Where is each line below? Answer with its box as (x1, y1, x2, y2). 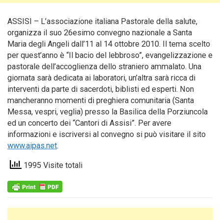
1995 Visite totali (22, 161, 82, 170)
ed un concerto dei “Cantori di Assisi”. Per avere (7, 118, 171, 128)
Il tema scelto (161, 39, 210, 49)
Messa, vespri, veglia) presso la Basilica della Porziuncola (7, 107, 208, 116)
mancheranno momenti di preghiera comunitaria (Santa (7, 96, 194, 105)
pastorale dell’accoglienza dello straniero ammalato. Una (7, 62, 201, 71)
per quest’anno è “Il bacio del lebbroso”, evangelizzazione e (7, 51, 213, 60)
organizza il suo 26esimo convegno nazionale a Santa (7, 28, 192, 37)
